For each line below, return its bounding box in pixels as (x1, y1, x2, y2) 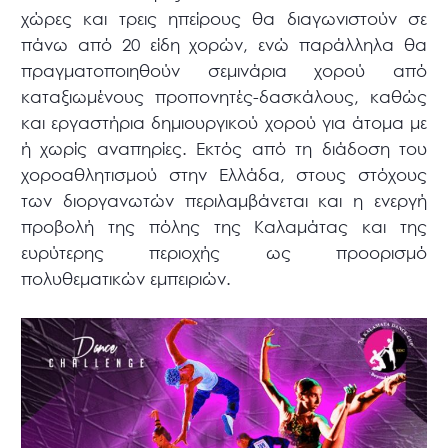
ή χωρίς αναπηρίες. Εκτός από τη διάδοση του (21, 137, 427, 159)
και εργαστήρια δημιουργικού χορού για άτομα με (21, 111, 427, 133)
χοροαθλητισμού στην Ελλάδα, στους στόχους (21, 163, 427, 185)
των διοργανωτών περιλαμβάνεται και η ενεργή (21, 189, 427, 211)
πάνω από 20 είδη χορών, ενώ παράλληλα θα (21, 33, 427, 55)
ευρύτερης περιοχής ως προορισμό (21, 241, 427, 263)
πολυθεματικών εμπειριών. (21, 267, 232, 289)
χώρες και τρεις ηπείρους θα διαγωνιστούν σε (21, 7, 427, 29)
